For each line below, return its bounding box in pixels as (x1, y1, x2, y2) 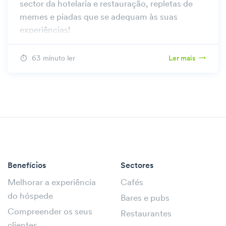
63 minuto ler (32, 54, 75, 63)
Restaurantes (121, 209, 172, 218)
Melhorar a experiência (8, 178, 96, 187)
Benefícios (8, 161, 46, 170)
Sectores (121, 161, 153, 170)
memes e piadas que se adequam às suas (20, 13, 178, 22)
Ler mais (168, 54, 196, 63)
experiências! (20, 26, 70, 35)
